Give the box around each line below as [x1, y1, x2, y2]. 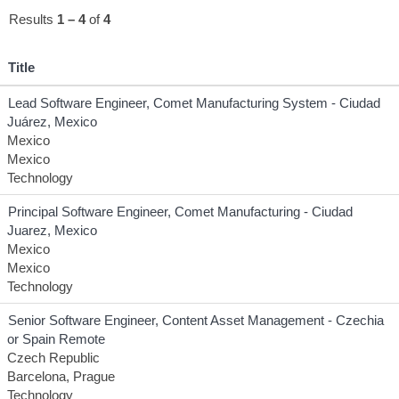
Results [9, 12, 57, 27]
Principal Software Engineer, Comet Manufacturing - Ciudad [8, 204, 353, 219]
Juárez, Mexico [7, 114, 97, 129]
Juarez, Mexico [7, 223, 97, 238]
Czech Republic [7, 350, 100, 365]
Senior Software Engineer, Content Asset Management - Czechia [8, 313, 384, 328]
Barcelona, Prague [7, 369, 115, 384]
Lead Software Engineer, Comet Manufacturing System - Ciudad [8, 95, 380, 110]
